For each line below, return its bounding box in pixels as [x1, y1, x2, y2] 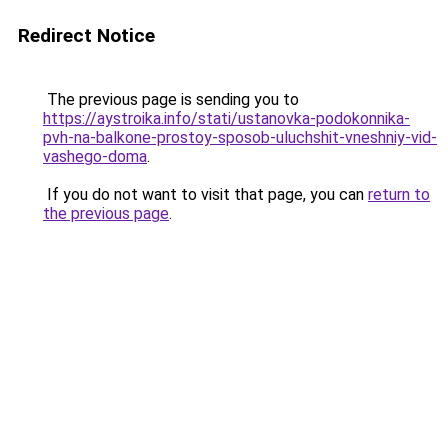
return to [368, 185, 430, 204]
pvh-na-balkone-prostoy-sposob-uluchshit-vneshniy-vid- [43, 128, 437, 147]
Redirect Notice [18, 24, 155, 47]
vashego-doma [43, 147, 147, 166]
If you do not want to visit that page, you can [43, 185, 368, 204]
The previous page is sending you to [43, 90, 299, 109]
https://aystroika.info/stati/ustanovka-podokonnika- [43, 109, 410, 128]
